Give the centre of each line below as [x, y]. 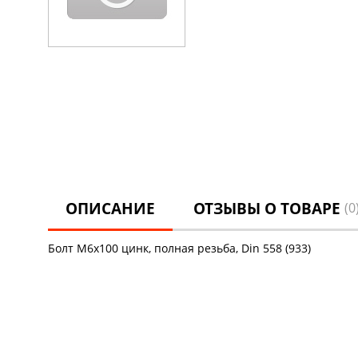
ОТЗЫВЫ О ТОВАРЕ [268, 209]
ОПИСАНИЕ [110, 209]
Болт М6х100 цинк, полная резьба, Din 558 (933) [179, 248]
